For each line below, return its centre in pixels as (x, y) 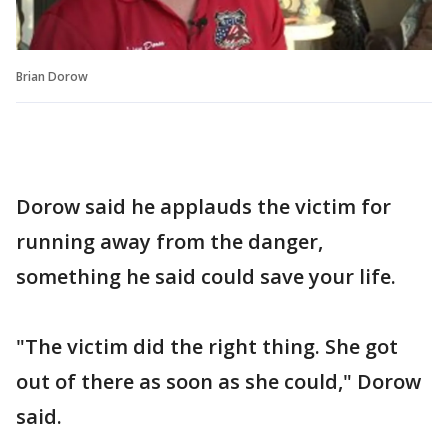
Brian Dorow (52, 76)
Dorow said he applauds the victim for (203, 206)
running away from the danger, (169, 241)
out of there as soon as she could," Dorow (218, 381)
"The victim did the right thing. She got (207, 346)
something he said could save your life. (206, 276)
